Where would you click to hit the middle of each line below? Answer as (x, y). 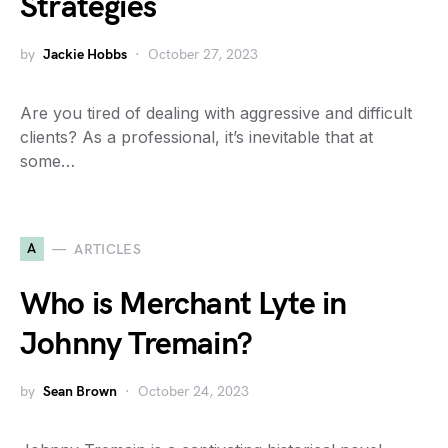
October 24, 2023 (193, 391)
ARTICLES (108, 249)
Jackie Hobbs (85, 54)
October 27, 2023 (203, 54)
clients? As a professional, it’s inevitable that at (196, 137)
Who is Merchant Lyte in (183, 304)
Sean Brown (80, 391)
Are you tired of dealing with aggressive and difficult (216, 113)
